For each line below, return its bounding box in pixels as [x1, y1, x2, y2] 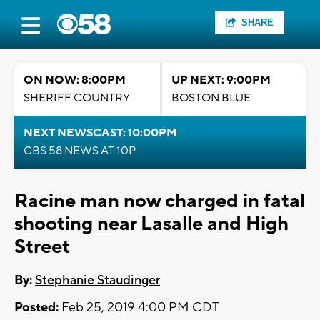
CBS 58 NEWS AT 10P [24, 144, 136, 158]
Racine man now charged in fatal [14, 189, 305, 214]
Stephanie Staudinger [35, 272, 160, 289]
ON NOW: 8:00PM [24, 73, 126, 87]
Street [14, 234, 70, 259]
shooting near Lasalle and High [14, 211, 289, 236]
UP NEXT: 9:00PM [171, 73, 271, 87]
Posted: [14, 299, 59, 316]
